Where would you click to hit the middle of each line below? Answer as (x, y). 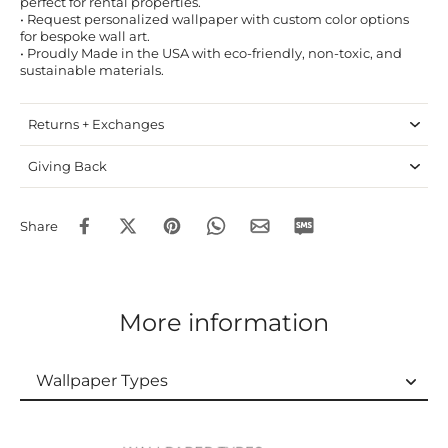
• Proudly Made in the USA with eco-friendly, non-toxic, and (211, 54)
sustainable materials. (92, 71)
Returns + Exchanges (96, 125)
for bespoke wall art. (85, 37)
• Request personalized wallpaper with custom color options (214, 20)
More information (224, 323)
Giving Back (67, 167)
